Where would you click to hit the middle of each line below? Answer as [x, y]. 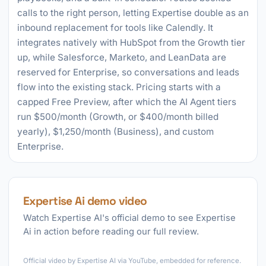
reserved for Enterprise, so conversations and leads [128, 72]
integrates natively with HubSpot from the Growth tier [131, 42]
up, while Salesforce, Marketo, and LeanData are [122, 57]
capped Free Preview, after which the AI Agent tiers [127, 102]
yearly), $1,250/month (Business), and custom [115, 132]
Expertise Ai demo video [85, 201]
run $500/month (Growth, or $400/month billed [118, 117]
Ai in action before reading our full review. [111, 232]
